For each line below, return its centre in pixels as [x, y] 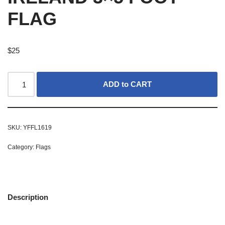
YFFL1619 [37, 128]
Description [28, 197]
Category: [22, 147]
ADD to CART [127, 84]
